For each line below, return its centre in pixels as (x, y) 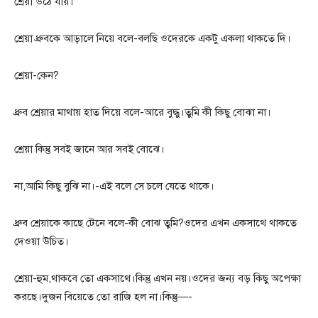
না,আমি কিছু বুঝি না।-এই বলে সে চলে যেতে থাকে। (114, 186)
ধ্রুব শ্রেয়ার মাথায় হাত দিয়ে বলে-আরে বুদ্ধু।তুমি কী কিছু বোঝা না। (143, 113)
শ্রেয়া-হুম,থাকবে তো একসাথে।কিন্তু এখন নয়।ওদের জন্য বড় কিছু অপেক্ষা (158, 279)
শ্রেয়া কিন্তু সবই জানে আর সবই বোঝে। (89, 149)
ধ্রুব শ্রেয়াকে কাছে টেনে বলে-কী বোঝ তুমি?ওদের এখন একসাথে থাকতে (155, 223)
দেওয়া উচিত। (42, 242)
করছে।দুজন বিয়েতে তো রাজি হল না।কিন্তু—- (103, 297)
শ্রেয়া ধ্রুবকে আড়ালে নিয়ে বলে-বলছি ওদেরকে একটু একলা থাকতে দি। (153, 39)
